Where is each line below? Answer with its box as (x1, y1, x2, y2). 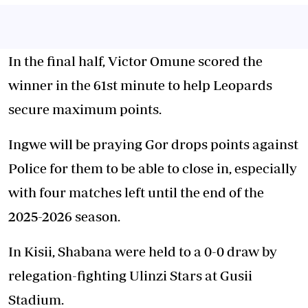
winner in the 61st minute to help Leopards (8, 77, 272, 93)
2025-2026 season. (8, 208, 120, 224)
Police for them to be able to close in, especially (8, 160, 297, 176)
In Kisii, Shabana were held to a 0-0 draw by (8, 243, 277, 259)
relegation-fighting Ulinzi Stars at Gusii (8, 267, 252, 283)
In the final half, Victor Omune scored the (8, 53, 263, 69)
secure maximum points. (8, 101, 162, 117)
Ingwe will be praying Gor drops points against (8, 136, 298, 152)
